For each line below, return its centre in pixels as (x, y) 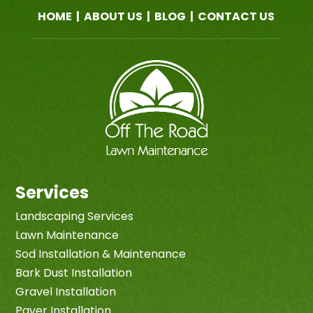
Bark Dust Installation (74, 273)
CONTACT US (236, 16)
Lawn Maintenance (67, 235)
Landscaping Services (75, 217)
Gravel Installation (66, 292)
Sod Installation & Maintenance (101, 254)
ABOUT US (115, 16)
